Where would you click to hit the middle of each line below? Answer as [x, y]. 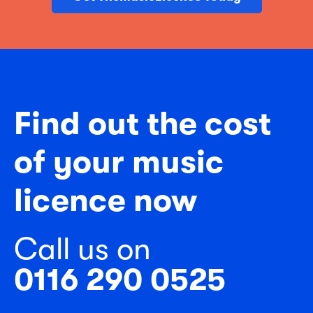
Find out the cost [143, 124]
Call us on [82, 249]
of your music [119, 162]
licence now [105, 201]
